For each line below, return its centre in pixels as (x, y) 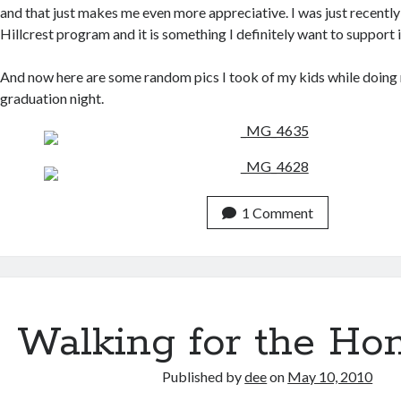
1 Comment (277, 213)
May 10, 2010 (330, 376)
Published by (204, 376)
